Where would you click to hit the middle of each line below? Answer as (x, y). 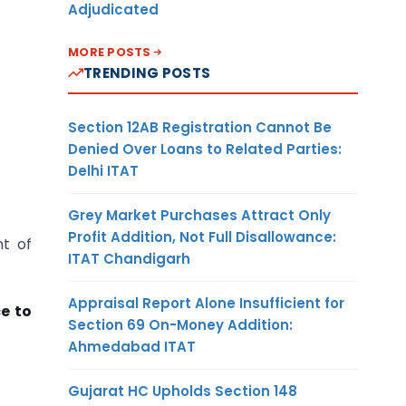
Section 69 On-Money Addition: (180, 324)
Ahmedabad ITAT (132, 346)
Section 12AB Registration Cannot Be (200, 127)
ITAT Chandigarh (129, 258)
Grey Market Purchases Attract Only (199, 215)
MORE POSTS (110, 52)
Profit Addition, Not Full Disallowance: (202, 237)
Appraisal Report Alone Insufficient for (206, 303)
